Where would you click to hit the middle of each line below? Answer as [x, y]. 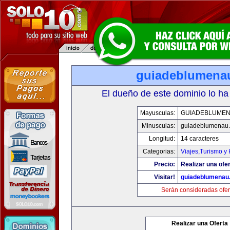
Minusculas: [158, 126]
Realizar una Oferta [200, 223]
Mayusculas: [158, 113]
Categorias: [159, 151]
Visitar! [165, 177]
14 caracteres [200, 139]
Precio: [165, 164]
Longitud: [162, 139]
